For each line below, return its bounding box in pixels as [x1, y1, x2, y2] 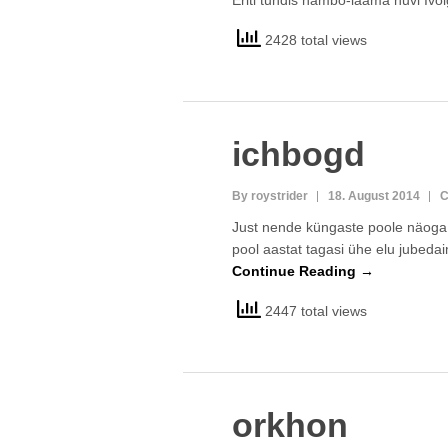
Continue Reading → [231, 263, 374, 279]
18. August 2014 [327, 189, 420, 203]
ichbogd [231, 135, 365, 173]
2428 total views [260, 31, 367, 48]
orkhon [231, 406, 348, 444]
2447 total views [260, 302, 367, 319]
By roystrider [231, 189, 308, 203]
